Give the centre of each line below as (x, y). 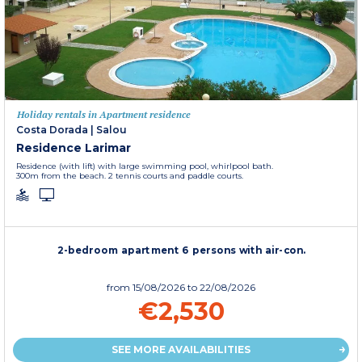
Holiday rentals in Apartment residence (104, 115)
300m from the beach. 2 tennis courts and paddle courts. (130, 176)
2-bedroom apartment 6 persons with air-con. (181, 250)
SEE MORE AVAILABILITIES (181, 350)
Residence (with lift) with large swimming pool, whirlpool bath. (145, 166)
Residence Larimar (74, 148)
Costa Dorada (52, 130)
